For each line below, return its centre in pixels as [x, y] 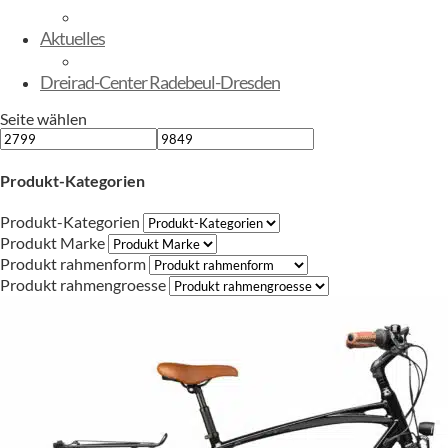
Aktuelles [72, 38]
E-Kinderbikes [128, 16]
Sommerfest [123, 60]
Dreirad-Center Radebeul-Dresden [160, 82]
